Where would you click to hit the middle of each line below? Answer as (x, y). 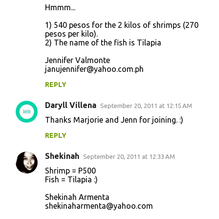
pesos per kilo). (71, 34)
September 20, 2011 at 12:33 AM (129, 157)
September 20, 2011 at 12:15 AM (146, 106)
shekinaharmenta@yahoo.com (99, 206)
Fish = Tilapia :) (71, 180)
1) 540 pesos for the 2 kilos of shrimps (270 (122, 25)
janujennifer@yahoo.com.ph (94, 69)
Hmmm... (60, 8)
